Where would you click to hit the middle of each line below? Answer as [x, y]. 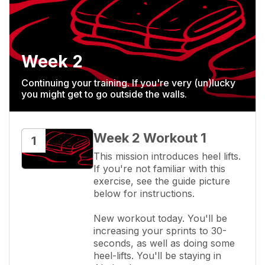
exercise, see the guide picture [162, 181]
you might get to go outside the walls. [104, 94]
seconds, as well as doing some [164, 243]
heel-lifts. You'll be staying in [157, 255]
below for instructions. [144, 193]
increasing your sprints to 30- [160, 230]
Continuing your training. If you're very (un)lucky [128, 83]
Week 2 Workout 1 [150, 138]
